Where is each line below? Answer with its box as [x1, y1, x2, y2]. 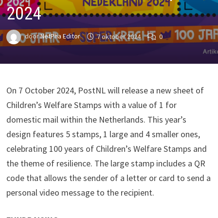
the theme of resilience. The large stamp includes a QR [6, 158, 205, 169]
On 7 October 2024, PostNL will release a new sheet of [6, 85, 204, 96]
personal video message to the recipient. [6, 187, 154, 199]
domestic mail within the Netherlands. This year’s [6, 114, 186, 126]
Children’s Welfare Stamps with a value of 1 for [6, 99, 177, 111]
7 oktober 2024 [96, 32, 141, 41]
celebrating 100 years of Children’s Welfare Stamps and [6, 143, 207, 155]
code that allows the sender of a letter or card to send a [6, 172, 211, 184]
